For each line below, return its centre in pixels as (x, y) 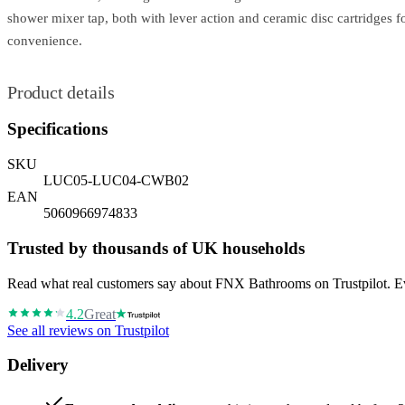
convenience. (45, 40)
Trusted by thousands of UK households (156, 248)
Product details (61, 92)
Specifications (57, 129)
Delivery (38, 365)
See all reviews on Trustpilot (88, 330)
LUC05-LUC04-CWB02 (116, 181)
